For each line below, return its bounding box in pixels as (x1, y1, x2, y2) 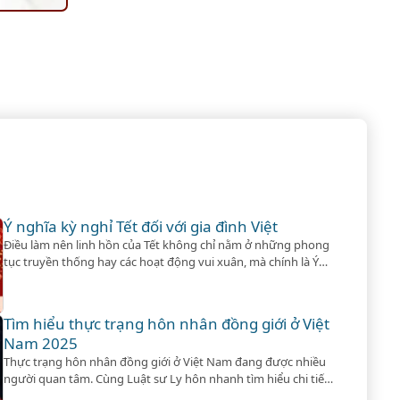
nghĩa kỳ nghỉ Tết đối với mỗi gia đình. (4, 271, 205, 287)
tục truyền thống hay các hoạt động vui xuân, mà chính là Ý (4, 254, 320, 271)
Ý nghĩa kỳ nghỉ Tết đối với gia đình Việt (4, 216, 279, 237)
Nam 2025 (4, 333, 82, 354)
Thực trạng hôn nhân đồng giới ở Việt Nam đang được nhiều (4, 354, 327, 371)
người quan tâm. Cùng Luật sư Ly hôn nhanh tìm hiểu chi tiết (4, 371, 329, 387)
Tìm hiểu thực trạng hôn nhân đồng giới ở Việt (4, 313, 330, 335)
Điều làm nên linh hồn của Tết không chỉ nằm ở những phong (4, 237, 330, 254)
